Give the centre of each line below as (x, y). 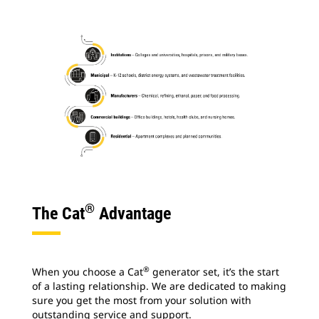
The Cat (58, 214)
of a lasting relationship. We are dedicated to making (159, 286)
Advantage (133, 214)
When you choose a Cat (88, 272)
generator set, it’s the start (214, 272)
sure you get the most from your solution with (142, 300)
